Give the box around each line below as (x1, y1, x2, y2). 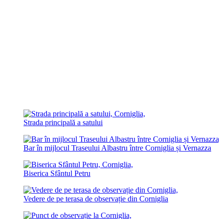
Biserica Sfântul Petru (23, 169, 90, 178)
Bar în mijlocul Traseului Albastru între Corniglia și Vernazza (23, 144, 211, 153)
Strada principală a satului (23, 118, 103, 127)
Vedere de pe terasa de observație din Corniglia (23, 195, 168, 203)
